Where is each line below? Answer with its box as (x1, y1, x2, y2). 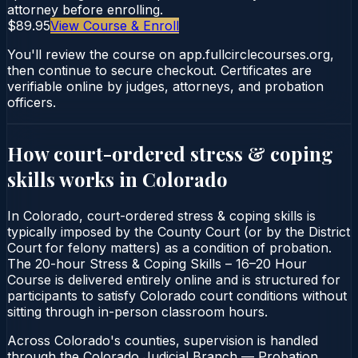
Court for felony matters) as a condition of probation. (7, 239, 332, 256)
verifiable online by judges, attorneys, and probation (7, 78, 324, 94)
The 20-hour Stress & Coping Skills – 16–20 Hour (7, 255, 307, 272)
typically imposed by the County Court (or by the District (7, 223, 350, 240)
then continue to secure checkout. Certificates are (7, 62, 312, 78)
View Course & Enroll (50, 17, 179, 34)
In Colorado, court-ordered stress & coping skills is (7, 207, 316, 224)
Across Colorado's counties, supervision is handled (7, 332, 318, 348)
